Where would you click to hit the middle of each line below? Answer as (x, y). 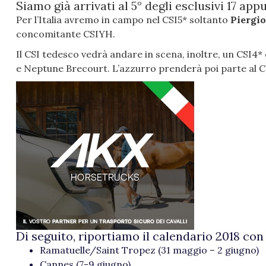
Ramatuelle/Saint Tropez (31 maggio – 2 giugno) (149, 250)
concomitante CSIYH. (66, 34)
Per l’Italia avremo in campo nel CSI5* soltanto (123, 20)
